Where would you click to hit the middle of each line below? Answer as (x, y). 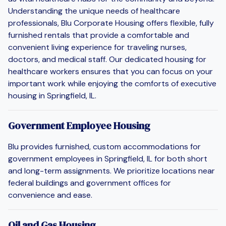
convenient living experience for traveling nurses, (97, 47)
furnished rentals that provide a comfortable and (99, 35)
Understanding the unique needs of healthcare (94, 11)
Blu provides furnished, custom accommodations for (104, 146)
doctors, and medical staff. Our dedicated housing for (107, 59)
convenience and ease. (50, 195)
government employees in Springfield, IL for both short (108, 158)
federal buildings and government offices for (90, 183)
